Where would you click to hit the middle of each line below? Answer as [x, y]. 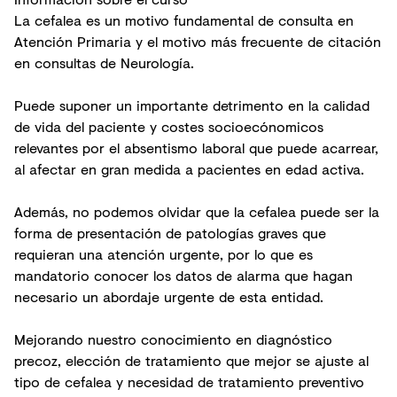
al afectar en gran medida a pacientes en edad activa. [191, 169]
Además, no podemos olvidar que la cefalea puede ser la [197, 211]
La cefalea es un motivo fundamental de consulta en [184, 20]
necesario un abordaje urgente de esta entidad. [171, 296]
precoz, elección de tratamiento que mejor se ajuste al [191, 360]
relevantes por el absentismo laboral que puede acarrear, [196, 148]
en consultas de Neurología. [106, 62]
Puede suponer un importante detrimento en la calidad [192, 105]
